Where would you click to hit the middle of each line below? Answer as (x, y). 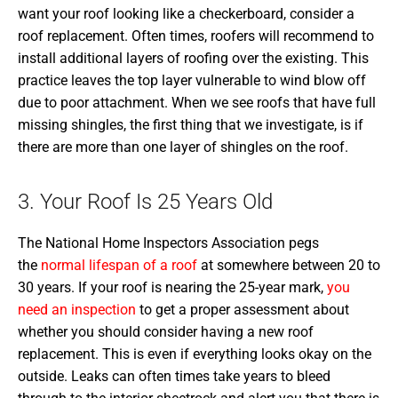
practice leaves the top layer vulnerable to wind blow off (192, 80)
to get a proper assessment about (243, 309)
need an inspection (77, 309)
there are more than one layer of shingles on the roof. (183, 147)
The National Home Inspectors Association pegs (168, 243)
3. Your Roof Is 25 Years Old (145, 201)
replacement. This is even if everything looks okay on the (195, 354)
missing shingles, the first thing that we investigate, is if (191, 124)
